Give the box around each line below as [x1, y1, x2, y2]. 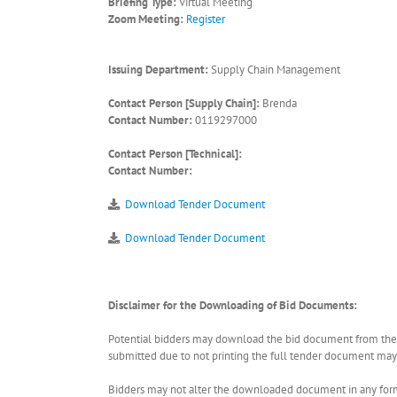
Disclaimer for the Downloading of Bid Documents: [108, 298, 357, 313]
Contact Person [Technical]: [108, 146, 242, 161]
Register [186, 12, 225, 27]
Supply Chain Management [208, 62, 340, 77]
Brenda [260, 96, 297, 111]
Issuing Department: [108, 62, 208, 77]
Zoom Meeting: [108, 12, 183, 27]
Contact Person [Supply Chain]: [108, 96, 260, 111]
